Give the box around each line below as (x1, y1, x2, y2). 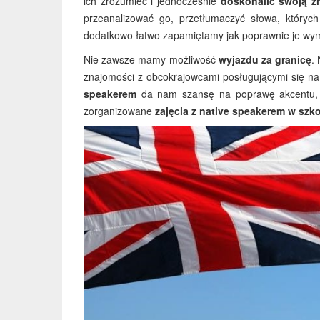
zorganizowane (84, 104, 155, 118)
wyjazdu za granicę (218, 52, 312, 66)
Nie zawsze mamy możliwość (84, 52, 219, 66)
